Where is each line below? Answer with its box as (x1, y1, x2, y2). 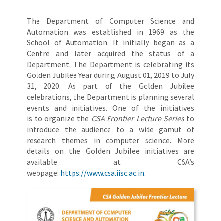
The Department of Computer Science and (27, 16, 194, 26)
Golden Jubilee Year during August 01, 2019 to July (27, 70, 194, 80)
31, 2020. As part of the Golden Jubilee (27, 81, 194, 91)
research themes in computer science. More (27, 135, 194, 146)
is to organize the (27, 113, 91, 124)
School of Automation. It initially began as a (27, 37, 194, 48)
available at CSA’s (27, 157, 194, 167)
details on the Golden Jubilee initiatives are (27, 146, 194, 156)
